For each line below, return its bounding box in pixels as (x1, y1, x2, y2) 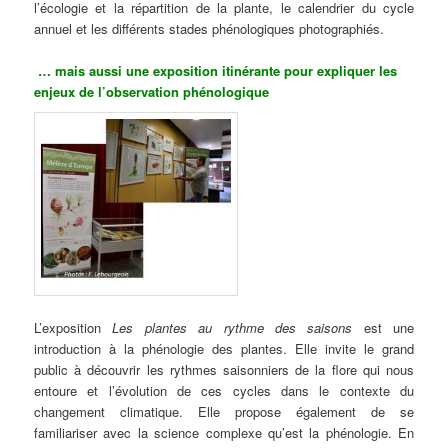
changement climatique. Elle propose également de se (34, 401, 414, 421)
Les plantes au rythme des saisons (112, 317, 364, 337)
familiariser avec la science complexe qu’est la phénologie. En (34, 422, 414, 442)
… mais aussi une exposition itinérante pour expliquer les (34, 60, 398, 80)
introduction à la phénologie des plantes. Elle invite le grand (34, 338, 414, 358)
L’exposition (34, 317, 113, 337)
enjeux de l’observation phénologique (34, 81, 270, 101)
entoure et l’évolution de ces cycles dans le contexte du (34, 380, 414, 400)
